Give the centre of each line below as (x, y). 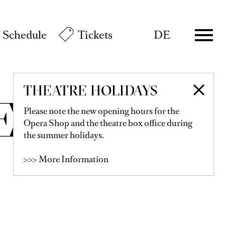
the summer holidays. (64, 135)
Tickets (95, 35)
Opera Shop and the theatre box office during (108, 123)
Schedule (25, 35)
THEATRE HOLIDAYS (91, 90)
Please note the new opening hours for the (101, 111)
